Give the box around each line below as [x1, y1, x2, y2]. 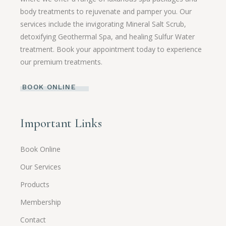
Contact [20, 214, 46, 224]
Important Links [20, 115, 102, 131]
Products [20, 179, 50, 189]
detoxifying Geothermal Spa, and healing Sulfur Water [20, 32, 195, 42]
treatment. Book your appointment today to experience [20, 44, 202, 54]
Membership [20, 197, 62, 207]
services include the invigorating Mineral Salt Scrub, [20, 19, 187, 29]
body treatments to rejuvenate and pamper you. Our [20, 7, 192, 17]
